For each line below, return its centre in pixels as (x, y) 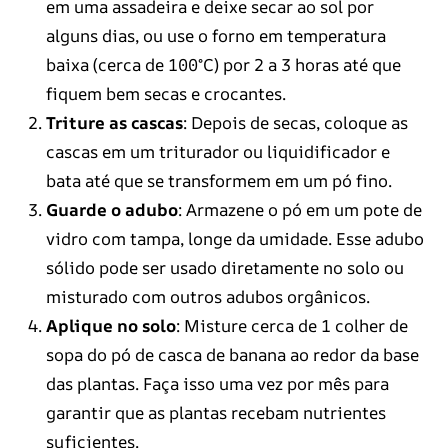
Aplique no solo (110, 326)
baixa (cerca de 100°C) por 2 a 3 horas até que (223, 65)
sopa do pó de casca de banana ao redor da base (232, 355)
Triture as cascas (114, 123)
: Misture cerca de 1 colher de (291, 326)
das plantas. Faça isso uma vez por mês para (217, 384)
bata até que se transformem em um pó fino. (218, 181)
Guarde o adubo (111, 210)
